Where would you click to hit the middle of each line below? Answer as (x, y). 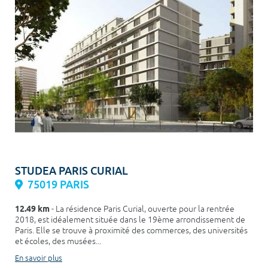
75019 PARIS (58, 184)
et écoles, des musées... (58, 241)
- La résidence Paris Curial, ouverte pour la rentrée (142, 209)
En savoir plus (39, 258)
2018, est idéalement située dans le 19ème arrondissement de (130, 220)
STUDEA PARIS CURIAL (71, 170)
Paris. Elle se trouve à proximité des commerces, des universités (131, 230)
